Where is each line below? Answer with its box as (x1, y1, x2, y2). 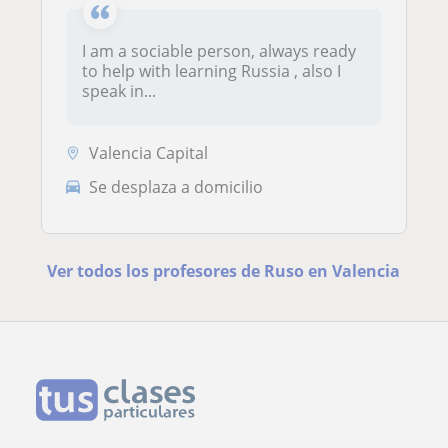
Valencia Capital (89, 141, 208, 164)
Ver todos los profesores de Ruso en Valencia (47, 259, 401, 282)
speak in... (82, 80, 156, 103)
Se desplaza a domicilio (89, 175, 263, 198)
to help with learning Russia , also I (82, 60, 341, 83)
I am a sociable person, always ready (82, 40, 356, 63)
